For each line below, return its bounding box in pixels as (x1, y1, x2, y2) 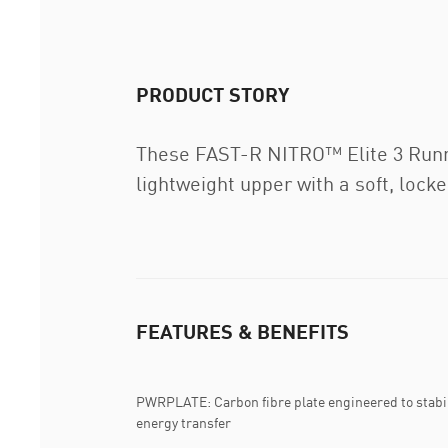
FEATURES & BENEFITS (136, 318, 349, 343)
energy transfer (136, 413, 231, 431)
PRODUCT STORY (136, 81, 289, 106)
